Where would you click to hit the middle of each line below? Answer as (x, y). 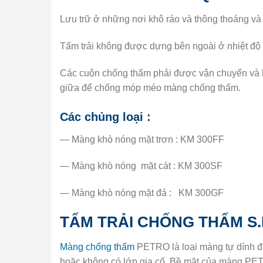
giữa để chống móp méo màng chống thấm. (150, 87)
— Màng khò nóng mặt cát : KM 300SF (141, 166)
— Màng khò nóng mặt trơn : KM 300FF (142, 139)
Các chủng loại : (105, 117)
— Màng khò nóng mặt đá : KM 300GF (142, 193)
